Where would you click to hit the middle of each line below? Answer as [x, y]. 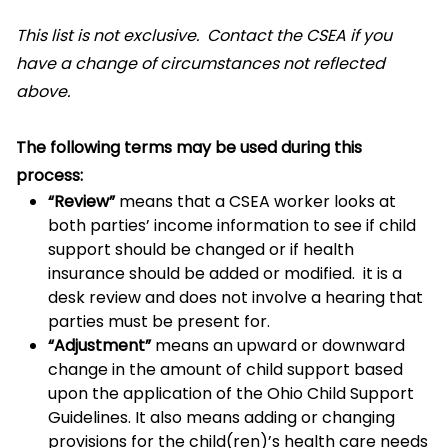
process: [51, 175]
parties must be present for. [159, 321]
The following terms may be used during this [189, 147]
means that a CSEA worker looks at [257, 201]
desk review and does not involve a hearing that [235, 297]
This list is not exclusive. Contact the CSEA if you [204, 35]
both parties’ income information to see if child [232, 225]
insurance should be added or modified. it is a [225, 273]
